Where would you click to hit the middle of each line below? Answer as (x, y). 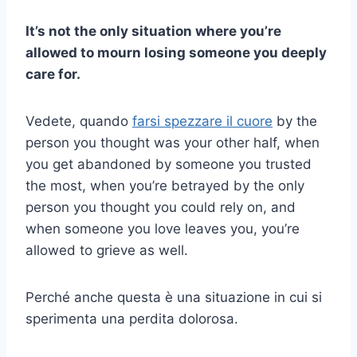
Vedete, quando (79, 122)
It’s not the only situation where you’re (153, 31)
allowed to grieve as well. (107, 251)
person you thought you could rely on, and (161, 208)
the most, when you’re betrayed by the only (165, 186)
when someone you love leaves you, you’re (163, 229)
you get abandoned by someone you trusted (169, 165)
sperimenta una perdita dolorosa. (132, 319)
